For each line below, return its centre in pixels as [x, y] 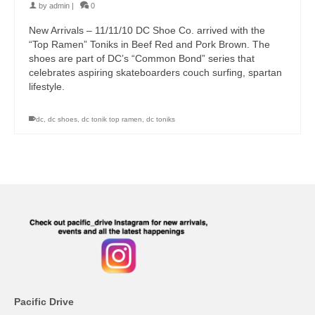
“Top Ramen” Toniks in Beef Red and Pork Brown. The [149, 45]
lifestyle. [47, 87]
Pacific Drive [44, 302]
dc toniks [161, 120]
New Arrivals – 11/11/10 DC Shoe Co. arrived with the [147, 31]
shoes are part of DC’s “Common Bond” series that [142, 59]
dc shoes [63, 120]
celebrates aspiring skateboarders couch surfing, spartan [155, 73]
